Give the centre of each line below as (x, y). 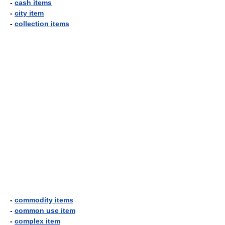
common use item (45, 210)
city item (29, 13)
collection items (42, 24)
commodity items (44, 200)
